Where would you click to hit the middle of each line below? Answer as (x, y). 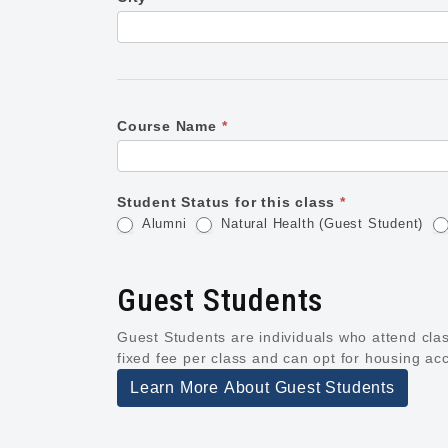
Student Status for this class (228, 202)
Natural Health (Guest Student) (320, 223)
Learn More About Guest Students (262, 387)
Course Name (169, 126)
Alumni (162, 223)
